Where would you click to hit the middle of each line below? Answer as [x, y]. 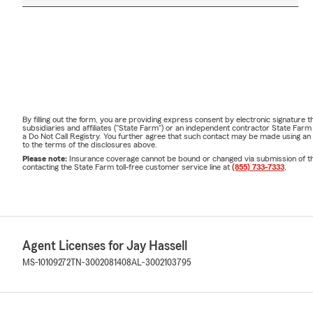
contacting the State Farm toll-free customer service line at [127, 167]
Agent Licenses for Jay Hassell [105, 246]
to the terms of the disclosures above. [90, 145]
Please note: [46, 159]
